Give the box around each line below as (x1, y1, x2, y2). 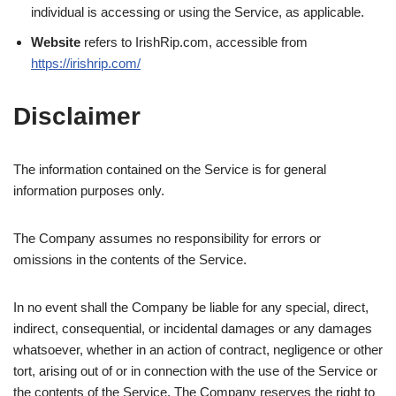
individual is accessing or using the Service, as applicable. (31, 4, 364, 20)
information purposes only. (13, 183, 164, 199)
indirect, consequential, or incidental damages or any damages (13, 321, 372, 337)
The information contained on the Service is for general (13, 162, 326, 178)
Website (31, 34, 80, 50)
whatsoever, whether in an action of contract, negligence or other (13, 342, 383, 358)
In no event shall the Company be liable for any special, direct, (13, 300, 369, 316)
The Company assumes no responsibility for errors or (13, 231, 321, 247)
